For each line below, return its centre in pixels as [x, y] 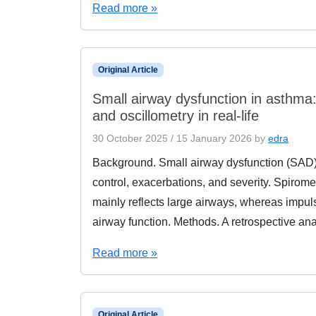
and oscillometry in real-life [176, 116]
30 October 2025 [130, 138]
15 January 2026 [214, 138]
